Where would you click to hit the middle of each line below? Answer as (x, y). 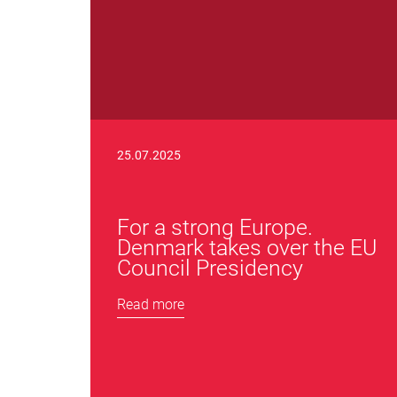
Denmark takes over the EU (247, 248)
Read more (151, 304)
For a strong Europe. (215, 227)
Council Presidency (210, 268)
